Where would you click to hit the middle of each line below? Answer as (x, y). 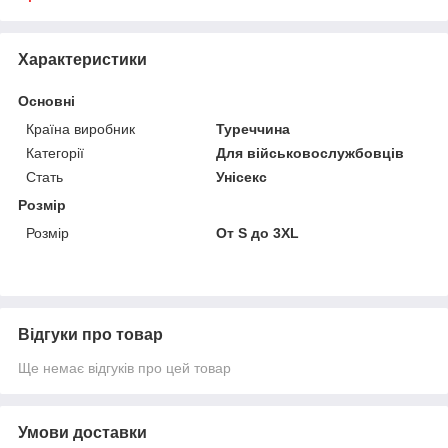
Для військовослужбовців (310, 152)
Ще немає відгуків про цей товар (124, 367)
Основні (46, 100)
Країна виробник (80, 128)
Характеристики (82, 59)
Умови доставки (82, 432)
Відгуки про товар (90, 334)
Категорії (55, 152)
